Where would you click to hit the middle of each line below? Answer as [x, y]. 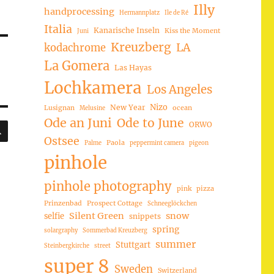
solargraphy [61, 230]
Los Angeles [179, 89]
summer [175, 244]
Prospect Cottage [114, 203]
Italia [58, 29]
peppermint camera [157, 143]
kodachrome [75, 47]
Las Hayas [133, 67]
